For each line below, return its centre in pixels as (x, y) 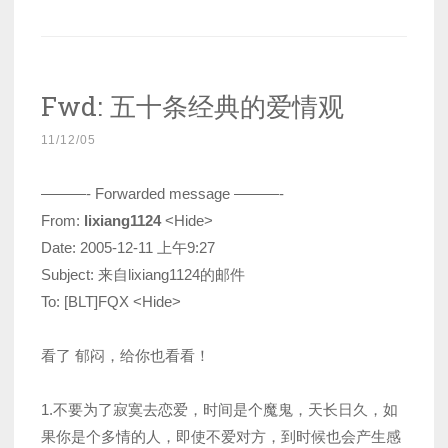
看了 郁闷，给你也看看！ (125, 356)
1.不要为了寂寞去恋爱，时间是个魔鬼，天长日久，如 (219, 410)
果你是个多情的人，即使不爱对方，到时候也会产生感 (221, 437)
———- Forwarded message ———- (162, 194)
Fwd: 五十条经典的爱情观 (192, 106)
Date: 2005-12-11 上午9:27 (128, 248)
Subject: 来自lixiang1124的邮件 (143, 275)
